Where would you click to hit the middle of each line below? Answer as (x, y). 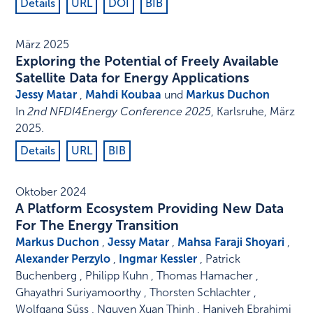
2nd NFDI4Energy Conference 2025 (119, 112)
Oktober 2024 (51, 192)
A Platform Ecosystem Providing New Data (150, 209)
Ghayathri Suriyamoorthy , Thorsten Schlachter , (136, 293)
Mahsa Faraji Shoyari (231, 242)
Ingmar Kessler (158, 259)
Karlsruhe (241, 112)
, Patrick (219, 259)
